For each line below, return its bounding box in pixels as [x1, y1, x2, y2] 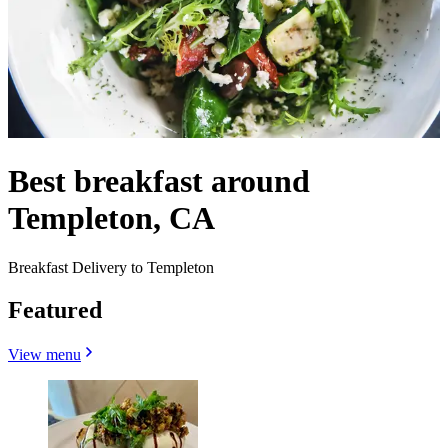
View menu [8, 345, 81, 363]
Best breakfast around [8, 163, 310, 200]
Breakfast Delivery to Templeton [8, 258, 214, 276]
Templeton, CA [8, 200, 215, 237]
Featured [8, 296, 102, 323]
